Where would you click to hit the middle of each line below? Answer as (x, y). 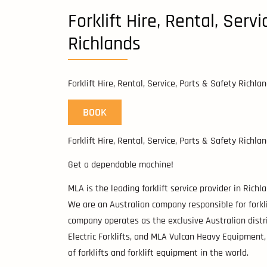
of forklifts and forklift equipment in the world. (158, 253)
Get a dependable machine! (121, 165)
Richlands (104, 44)
